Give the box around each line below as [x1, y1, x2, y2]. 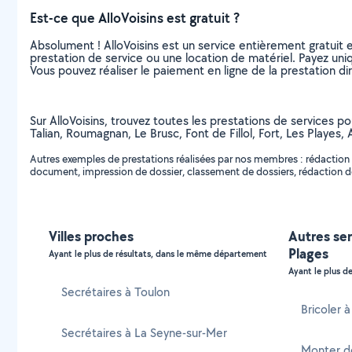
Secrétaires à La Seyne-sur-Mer [61, 324, 227, 341]
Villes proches [49, 226, 134, 246]
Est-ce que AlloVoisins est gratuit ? [30, 9, 240, 27]
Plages [288, 244, 328, 263]
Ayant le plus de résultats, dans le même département [49, 247, 267, 260]
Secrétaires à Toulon [61, 284, 170, 300]
